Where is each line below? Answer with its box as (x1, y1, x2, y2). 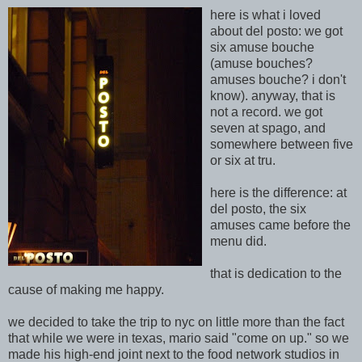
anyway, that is (251, 89, 335, 103)
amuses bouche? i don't (210, 73, 346, 86)
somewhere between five (210, 137, 353, 151)
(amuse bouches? (210, 57, 313, 70)
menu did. (210, 234, 267, 248)
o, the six (255, 202, 306, 216)
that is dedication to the (210, 267, 342, 280)
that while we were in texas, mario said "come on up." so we (8, 331, 349, 345)
